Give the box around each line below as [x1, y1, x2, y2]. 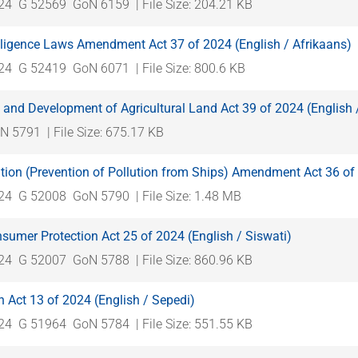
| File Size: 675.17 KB [47, 124, 164, 140]
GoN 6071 [73, 60, 129, 76]
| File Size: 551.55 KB [136, 316, 253, 332]
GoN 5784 [73, 316, 129, 332]
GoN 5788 [73, 252, 129, 268]
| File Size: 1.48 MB [136, 188, 241, 204]
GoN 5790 [73, 188, 129, 204]
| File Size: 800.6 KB [136, 60, 245, 76]
